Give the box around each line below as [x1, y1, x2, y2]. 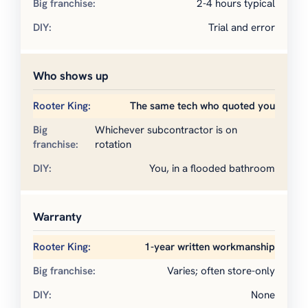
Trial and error [208, 21, 275, 35]
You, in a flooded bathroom [149, 162, 275, 176]
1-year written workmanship [144, 240, 275, 254]
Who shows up [33, 68, 109, 84]
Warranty [33, 209, 82, 225]
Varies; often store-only [167, 264, 275, 278]
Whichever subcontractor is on [95, 123, 238, 137]
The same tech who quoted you [130, 99, 275, 113]
